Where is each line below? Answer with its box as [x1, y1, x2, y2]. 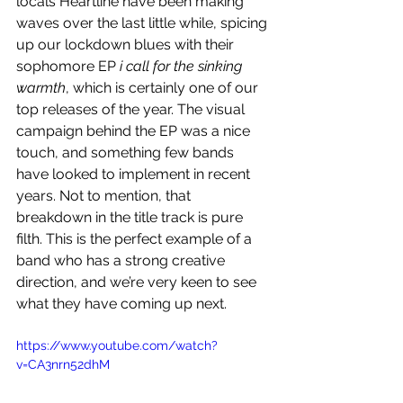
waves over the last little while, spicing [16, 13, 271, 31]
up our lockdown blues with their [16, 35, 237, 53]
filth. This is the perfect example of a [16, 229, 255, 247]
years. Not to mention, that [16, 186, 194, 204]
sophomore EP [16, 57, 120, 75]
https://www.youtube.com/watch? [16, 337, 218, 353]
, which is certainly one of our [66, 78, 262, 96]
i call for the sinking [120, 57, 246, 75]
